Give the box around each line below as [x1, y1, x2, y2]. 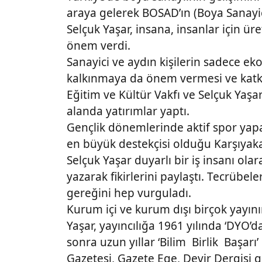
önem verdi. [67, 38, 133, 54]
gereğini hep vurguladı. [67, 185, 191, 201]
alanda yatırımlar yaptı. [67, 104, 189, 119]
